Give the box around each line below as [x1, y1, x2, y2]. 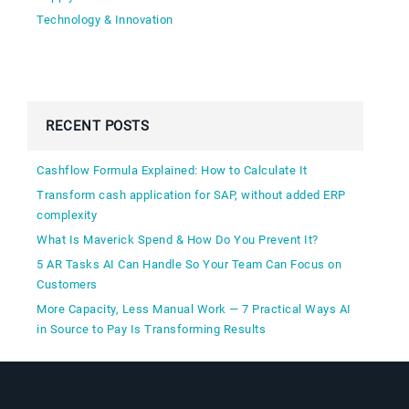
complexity [37, 207, 97, 222]
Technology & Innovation [37, 12, 173, 26]
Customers [37, 277, 98, 291]
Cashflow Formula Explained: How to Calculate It [37, 163, 308, 177]
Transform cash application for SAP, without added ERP [37, 187, 346, 202]
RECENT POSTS [46, 117, 149, 134]
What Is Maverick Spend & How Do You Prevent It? [37, 232, 319, 246]
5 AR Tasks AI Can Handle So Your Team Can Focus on [37, 257, 341, 271]
